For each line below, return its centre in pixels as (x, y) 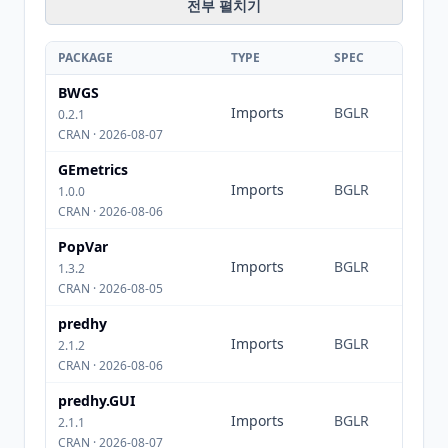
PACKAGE (85, 57)
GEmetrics (93, 169)
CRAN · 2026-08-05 (110, 288)
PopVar (83, 246)
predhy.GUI (96, 400)
